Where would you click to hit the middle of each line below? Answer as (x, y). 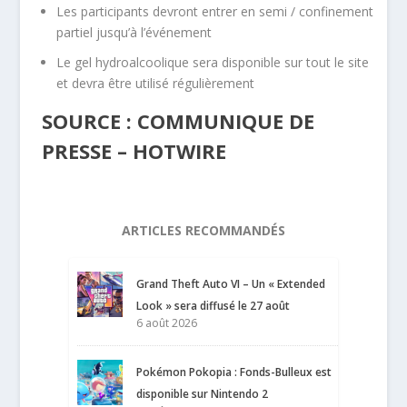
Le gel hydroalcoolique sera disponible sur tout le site (213, 62)
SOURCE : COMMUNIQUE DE (179, 120)
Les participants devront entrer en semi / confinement (215, 12)
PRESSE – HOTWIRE (134, 150)
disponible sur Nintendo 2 (203, 393)
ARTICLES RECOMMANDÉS (203, 230)
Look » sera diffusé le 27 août (213, 305)
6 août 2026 (167, 323)
